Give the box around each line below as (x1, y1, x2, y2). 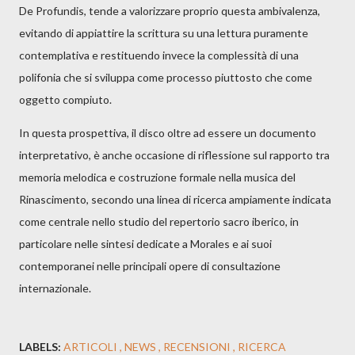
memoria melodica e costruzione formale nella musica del (19, 170, 296, 184)
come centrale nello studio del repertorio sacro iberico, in (19, 214, 299, 228)
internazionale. (19, 281, 91, 295)
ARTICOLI (63, 339, 120, 353)
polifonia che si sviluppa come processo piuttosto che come (19, 70, 312, 84)
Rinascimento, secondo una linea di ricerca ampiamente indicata (19, 192, 331, 206)
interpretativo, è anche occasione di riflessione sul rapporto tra (19, 147, 330, 162)
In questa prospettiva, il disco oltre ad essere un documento (19, 125, 316, 139)
